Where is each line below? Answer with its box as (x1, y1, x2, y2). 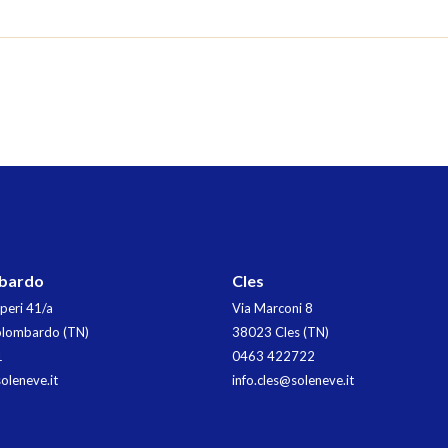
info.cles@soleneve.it (232, 371, 354, 388)
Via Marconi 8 (232, 299, 313, 316)
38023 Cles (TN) (232, 323, 329, 340)
